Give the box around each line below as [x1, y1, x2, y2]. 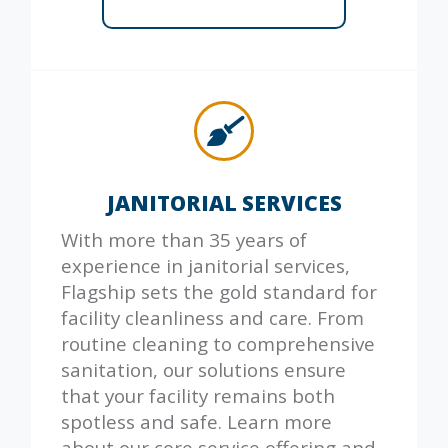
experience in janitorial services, [61, 252, 350, 278]
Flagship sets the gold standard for [61, 278, 377, 304]
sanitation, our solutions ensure [61, 356, 346, 382]
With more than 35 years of [61, 226, 307, 252]
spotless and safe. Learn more [61, 408, 332, 434]
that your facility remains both [61, 382, 335, 408]
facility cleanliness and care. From [61, 304, 364, 330]
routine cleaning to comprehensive [61, 330, 375, 356]
